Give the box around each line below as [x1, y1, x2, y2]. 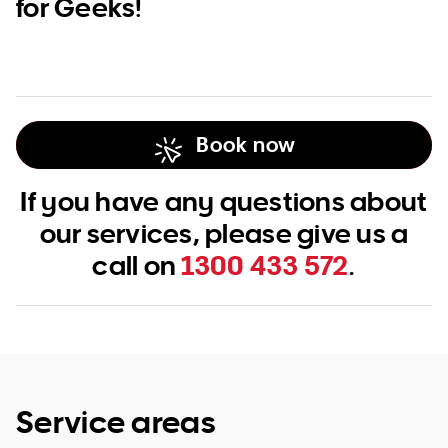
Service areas [16, 401, 216, 441]
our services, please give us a [39, 215, 409, 250]
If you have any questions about [20, 183, 428, 218]
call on [92, 247, 182, 282]
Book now [196, 131, 296, 158]
